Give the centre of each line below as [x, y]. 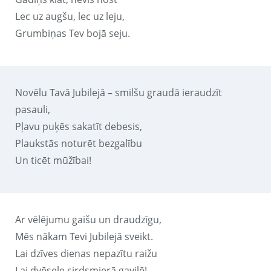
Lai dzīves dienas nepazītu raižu [86, 253]
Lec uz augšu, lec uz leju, [70, 16]
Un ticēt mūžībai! [53, 160]
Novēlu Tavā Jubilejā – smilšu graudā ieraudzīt [119, 92]
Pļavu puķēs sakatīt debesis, [79, 126]
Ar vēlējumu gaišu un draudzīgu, [88, 219]
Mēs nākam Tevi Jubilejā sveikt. [84, 236]
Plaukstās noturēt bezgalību [79, 143]
